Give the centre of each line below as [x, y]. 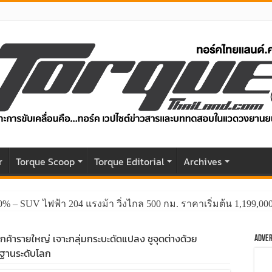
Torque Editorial [129, 161]
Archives [202, 161]
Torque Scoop [45, 161]
